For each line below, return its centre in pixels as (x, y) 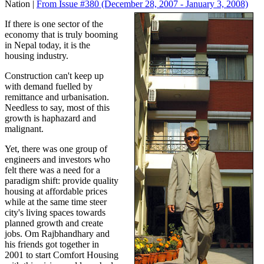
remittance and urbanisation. (57, 97)
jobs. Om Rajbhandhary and (57, 234)
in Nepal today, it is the (47, 45)
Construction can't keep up (54, 76)
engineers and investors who (57, 160)
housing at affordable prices (56, 192)
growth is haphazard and (50, 118)
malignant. (24, 129)
